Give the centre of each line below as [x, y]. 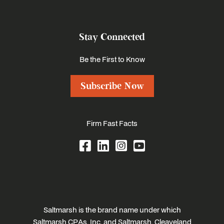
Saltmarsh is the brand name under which [112, 210]
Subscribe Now [112, 86]
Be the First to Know [112, 59]
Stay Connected [112, 37]
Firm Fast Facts [112, 123]
